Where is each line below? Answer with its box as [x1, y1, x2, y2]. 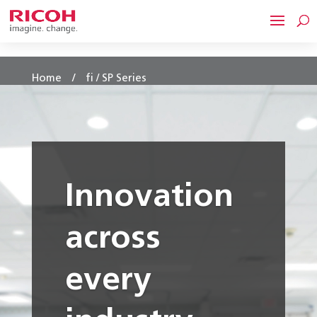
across [64, 223, 161, 256]
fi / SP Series [85, 73, 146, 84]
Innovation [64, 181, 234, 214]
